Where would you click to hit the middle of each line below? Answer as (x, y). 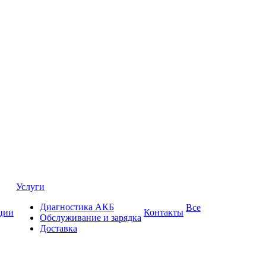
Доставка (58, 228)
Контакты (164, 212)
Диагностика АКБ (77, 207)
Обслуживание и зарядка (91, 218)
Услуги (30, 187)
